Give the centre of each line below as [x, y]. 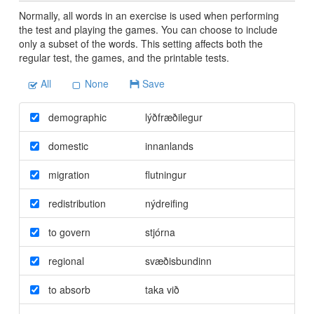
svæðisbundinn [178, 260]
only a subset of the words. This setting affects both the [141, 43]
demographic [77, 117]
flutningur [165, 174]
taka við [162, 289]
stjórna [160, 232]
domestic [68, 145]
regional [66, 260]
